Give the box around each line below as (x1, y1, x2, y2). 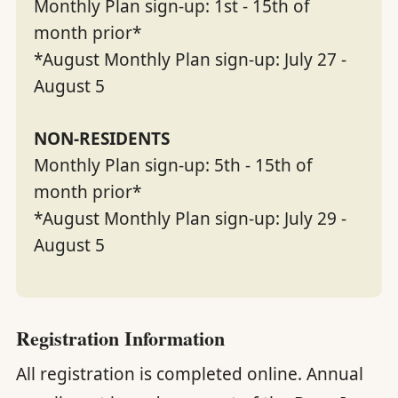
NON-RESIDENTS (33, 126, 170, 150)
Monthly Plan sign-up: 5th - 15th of (33, 153, 313, 177)
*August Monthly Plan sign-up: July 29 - (33, 206, 346, 230)
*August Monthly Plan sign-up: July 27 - (33, 48, 346, 71)
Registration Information (15, 323, 225, 353)
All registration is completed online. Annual (15, 362, 363, 386)
